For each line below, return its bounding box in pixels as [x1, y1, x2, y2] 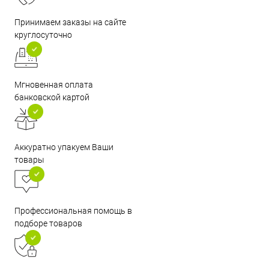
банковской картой [14, 92, 89, 103]
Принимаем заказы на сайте [14, 17, 126, 28]
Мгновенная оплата [14, 80, 93, 90]
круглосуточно [14, 30, 72, 40]
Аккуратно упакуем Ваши [14, 142, 113, 153]
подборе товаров [14, 219, 82, 229]
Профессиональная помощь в [14, 206, 132, 216]
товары [14, 155, 44, 165]
